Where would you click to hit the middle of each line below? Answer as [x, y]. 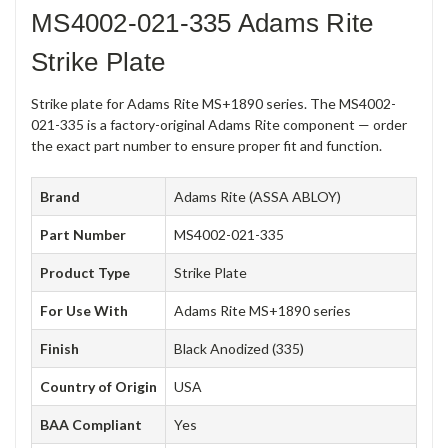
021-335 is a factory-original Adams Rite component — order [219, 124]
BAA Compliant [91, 424]
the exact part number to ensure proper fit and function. [206, 145]
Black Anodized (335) [239, 348]
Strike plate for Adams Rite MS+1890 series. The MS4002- [213, 103]
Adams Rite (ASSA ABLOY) [257, 196]
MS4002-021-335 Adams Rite [202, 22]
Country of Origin [98, 386]
